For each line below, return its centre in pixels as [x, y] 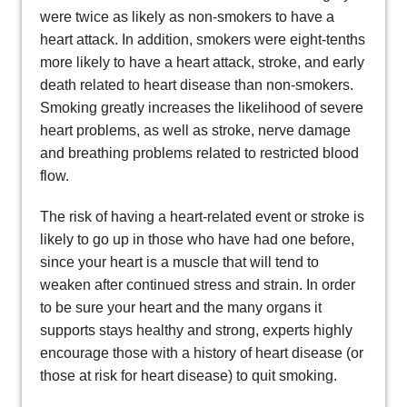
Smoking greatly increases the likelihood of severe [202, 107]
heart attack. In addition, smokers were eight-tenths [203, 39]
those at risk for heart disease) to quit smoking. [189, 375]
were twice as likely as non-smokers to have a [187, 16]
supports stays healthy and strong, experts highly [196, 330]
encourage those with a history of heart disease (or [202, 352]
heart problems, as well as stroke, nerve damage [195, 130]
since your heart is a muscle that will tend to [179, 262]
